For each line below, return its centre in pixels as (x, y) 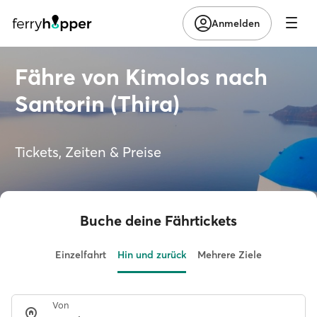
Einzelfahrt (81, 255)
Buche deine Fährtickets (158, 220)
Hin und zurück (152, 255)
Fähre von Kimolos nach (141, 77)
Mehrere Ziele (230, 255)
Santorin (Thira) (97, 104)
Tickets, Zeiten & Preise (88, 152)
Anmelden (236, 23)
